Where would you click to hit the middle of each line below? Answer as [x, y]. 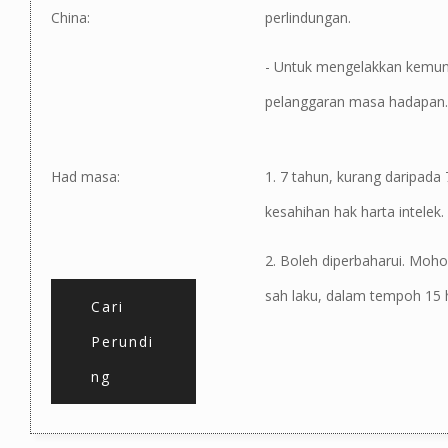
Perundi [122, 341]
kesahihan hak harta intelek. [354, 211]
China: [70, 17]
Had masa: [85, 176]
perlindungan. [307, 17]
